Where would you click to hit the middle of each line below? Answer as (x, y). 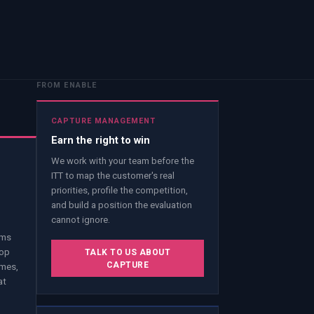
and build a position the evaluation (122, 205)
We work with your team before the (123, 161)
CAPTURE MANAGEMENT (103, 121)
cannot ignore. (81, 220)
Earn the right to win (101, 140)
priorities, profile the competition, (120, 191)
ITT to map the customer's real (113, 176)
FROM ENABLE (67, 85)
